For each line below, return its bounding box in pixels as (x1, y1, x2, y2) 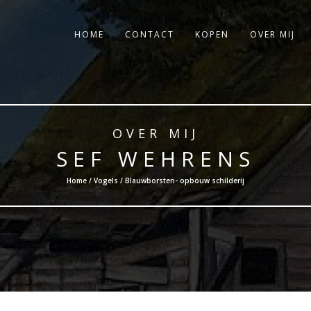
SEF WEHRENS (56, 144, 255, 173)
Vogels (94, 176, 118, 185)
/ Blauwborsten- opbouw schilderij (118, 176, 244, 185)
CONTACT (125, 28, 174, 40)
